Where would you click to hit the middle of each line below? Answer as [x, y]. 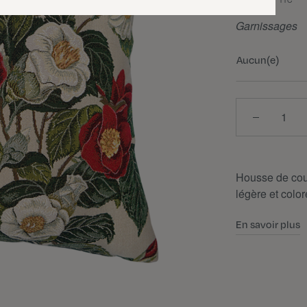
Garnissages [267, 26]
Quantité [256, 105]
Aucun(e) [258, 59]
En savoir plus [268, 224]
